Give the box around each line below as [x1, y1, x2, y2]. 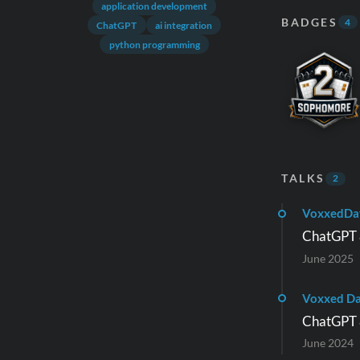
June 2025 [302, 252, 354, 265]
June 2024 [302, 337, 354, 350]
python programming [108, 38, 200, 51]
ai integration [154, 18, 212, 31]
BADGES [281, 14, 338, 29]
